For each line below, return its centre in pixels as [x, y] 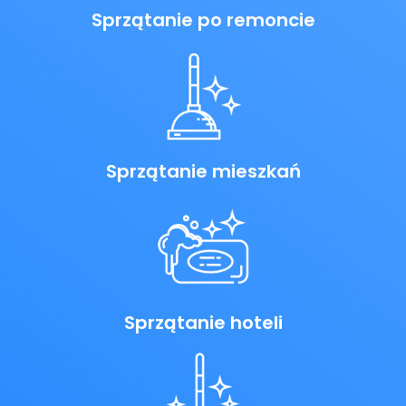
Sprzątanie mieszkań [203, 171]
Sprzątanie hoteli [203, 322]
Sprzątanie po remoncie [203, 20]
